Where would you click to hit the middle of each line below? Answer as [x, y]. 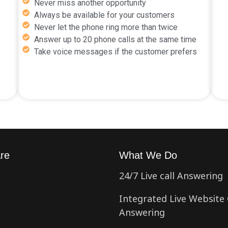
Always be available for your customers [104, 15]
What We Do [148, 155]
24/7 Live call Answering [171, 175]
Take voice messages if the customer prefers [115, 51]
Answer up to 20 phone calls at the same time [115, 39]
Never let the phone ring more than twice [106, 27]
